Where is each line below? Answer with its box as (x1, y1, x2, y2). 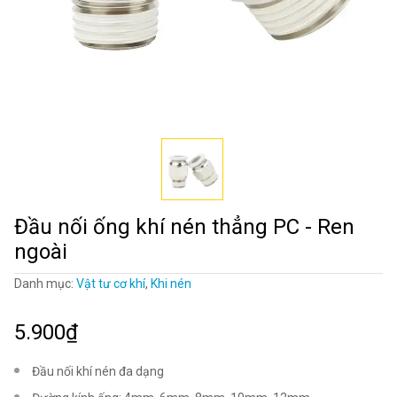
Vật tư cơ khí (76, 276, 145, 291)
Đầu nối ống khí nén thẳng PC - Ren (14, 214, 354, 239)
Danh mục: (14, 276, 76, 291)
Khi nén (151, 276, 191, 291)
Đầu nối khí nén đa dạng (32, 364, 164, 378)
